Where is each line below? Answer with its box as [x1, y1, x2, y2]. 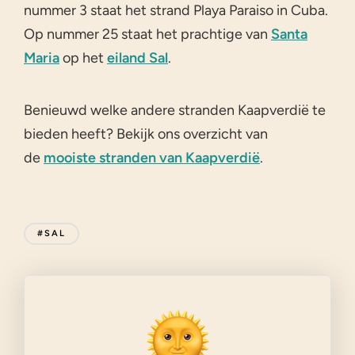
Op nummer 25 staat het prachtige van [24, 25, 271, 43]
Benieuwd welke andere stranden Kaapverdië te [24, 101, 326, 119]
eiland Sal [107, 48, 168, 67]
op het [59, 48, 107, 67]
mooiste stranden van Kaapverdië [44, 148, 260, 166]
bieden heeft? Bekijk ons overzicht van [24, 124, 268, 143]
